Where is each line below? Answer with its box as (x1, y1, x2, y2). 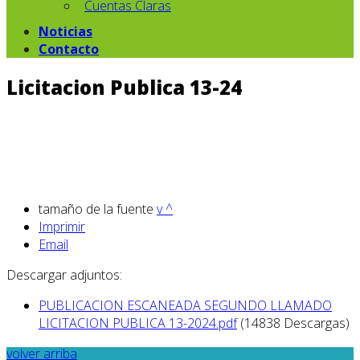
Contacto (39, 40, 99, 58)
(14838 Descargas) (240, 313, 350, 332)
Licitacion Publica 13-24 (6, 73, 242, 100)
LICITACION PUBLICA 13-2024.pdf (39, 313, 237, 332)
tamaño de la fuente (39, 199, 153, 218)
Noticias (39, 22, 92, 40)
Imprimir (39, 217, 85, 235)
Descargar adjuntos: (6, 265, 122, 284)
